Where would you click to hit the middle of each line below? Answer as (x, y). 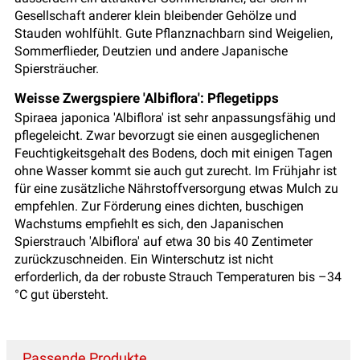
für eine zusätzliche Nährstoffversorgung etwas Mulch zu (176, 189)
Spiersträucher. (57, 69)
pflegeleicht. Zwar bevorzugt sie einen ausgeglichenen (167, 136)
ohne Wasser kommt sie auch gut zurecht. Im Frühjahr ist (176, 171)
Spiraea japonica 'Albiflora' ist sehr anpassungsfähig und (175, 118)
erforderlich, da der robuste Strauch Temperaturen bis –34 (178, 277)
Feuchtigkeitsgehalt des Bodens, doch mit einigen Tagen (174, 153)
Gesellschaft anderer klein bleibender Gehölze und (155, 16)
